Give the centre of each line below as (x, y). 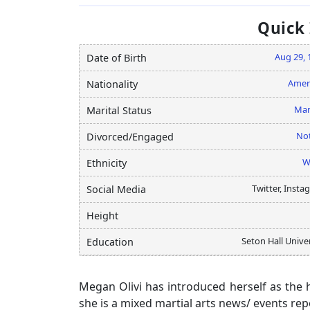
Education (110, 241)
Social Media (116, 189)
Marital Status (119, 110)
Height (102, 215)
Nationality (112, 84)
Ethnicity (107, 163)
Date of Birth (117, 57)
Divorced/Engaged (130, 136)
